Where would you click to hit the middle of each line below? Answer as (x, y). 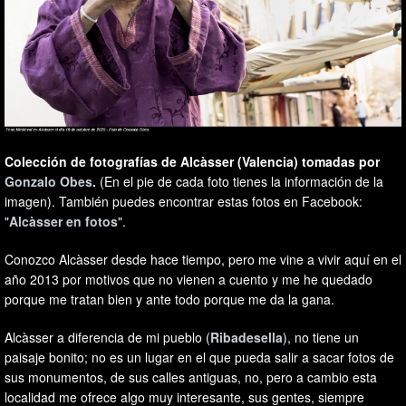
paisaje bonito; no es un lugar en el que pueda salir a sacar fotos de (199, 358)
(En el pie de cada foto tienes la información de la (240, 182)
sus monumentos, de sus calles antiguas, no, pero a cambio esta (191, 377)
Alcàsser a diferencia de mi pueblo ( (107, 338)
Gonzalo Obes (48, 182)
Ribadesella (246, 338)
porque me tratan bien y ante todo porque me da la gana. (169, 300)
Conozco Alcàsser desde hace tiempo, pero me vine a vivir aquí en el (203, 260)
